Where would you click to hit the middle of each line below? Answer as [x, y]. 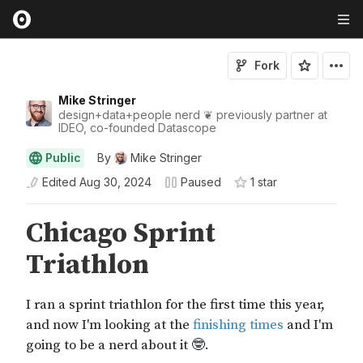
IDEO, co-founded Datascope [137, 128]
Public [63, 158]
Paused [201, 182]
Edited [59, 182]
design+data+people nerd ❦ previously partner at [193, 115]
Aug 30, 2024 [115, 182]
